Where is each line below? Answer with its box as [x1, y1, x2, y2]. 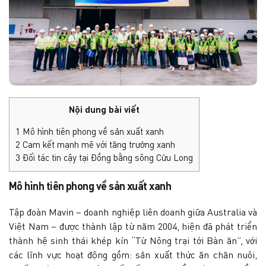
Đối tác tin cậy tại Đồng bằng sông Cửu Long [20, 153, 193, 163]
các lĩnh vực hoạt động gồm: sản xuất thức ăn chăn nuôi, [9, 251, 257, 261]
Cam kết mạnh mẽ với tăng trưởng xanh [20, 140, 175, 150]
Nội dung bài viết [69, 105, 140, 115]
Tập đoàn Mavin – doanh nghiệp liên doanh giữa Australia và [9, 208, 257, 218]
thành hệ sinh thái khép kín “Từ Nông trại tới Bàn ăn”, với [9, 236, 257, 246]
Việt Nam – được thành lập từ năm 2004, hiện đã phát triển [9, 222, 257, 232]
